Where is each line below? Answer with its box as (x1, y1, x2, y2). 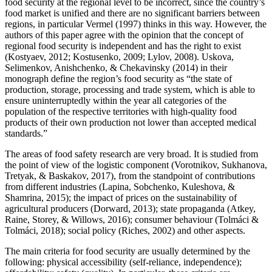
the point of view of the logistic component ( (5, 159, 174, 170)
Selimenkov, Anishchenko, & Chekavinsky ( (5, 62, 175, 73)
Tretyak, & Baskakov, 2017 (5, 170, 110, 181)
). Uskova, (194, 51, 234, 62)
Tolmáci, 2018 (5, 225, 60, 236)
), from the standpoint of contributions (110, 170, 255, 181)
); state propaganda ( (152, 203, 230, 214)
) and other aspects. (172, 225, 245, 236)
